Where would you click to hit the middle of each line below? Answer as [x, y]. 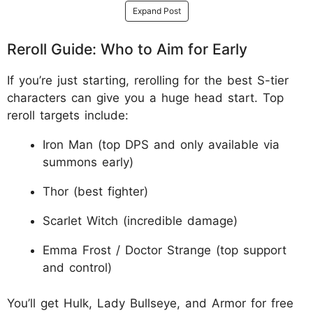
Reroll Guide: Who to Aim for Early [127, 49]
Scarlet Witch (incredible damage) [140, 221]
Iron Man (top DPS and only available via [161, 145]
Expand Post [156, 11]
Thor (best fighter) [95, 192]
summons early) [88, 162]
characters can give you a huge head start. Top [145, 98]
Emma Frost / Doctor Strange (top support [165, 250]
